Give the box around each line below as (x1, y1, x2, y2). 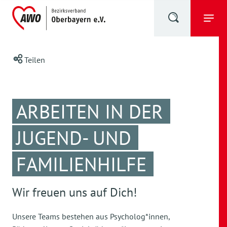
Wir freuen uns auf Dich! (12, 184, 137, 200)
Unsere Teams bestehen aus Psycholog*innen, (12, 211, 170, 221)
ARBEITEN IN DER (16, 99, 163, 124)
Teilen (24, 55, 45, 65)
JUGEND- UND (16, 125, 131, 150)
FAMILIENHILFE (16, 152, 146, 176)
